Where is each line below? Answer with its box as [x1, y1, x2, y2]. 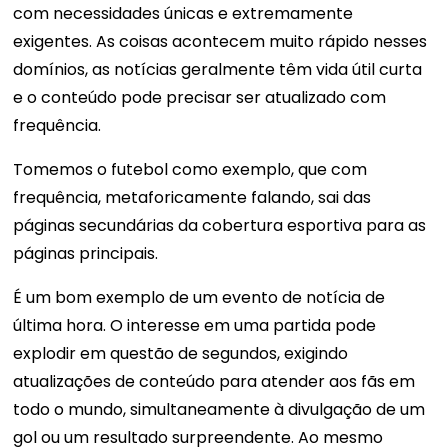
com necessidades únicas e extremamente [13, 2, 354, 25]
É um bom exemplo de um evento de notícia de [13, 286, 386, 309]
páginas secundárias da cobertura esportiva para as [13, 214, 427, 237]
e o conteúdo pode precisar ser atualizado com [13, 86, 387, 109]
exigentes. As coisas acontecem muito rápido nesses [13, 30, 428, 53]
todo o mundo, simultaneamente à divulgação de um [13, 398, 426, 421]
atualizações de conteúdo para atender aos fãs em [13, 370, 416, 393]
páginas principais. [13, 242, 159, 265]
